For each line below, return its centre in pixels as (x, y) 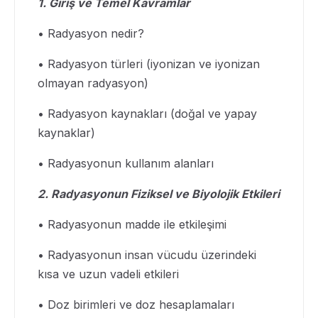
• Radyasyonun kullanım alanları (126, 163)
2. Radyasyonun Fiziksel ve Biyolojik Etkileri (159, 194)
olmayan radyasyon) (93, 83)
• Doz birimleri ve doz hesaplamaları (136, 305)
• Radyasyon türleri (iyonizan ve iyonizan (149, 64)
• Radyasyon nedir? (91, 33)
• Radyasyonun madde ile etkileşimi (132, 224)
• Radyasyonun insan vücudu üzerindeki (147, 255)
